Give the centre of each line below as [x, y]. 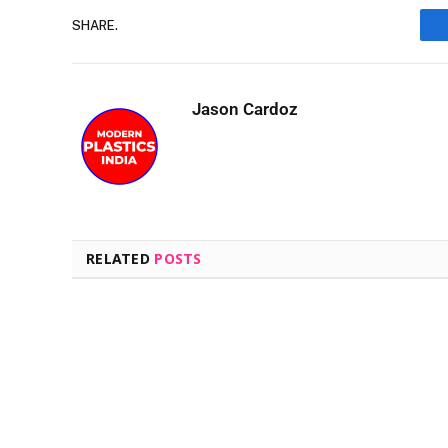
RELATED [120, 259]
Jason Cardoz [245, 109]
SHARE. [95, 25]
